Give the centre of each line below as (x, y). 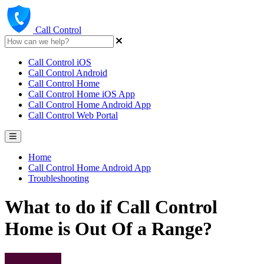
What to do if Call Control (111, 207)
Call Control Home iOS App (82, 94)
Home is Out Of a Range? (108, 229)
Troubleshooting (59, 178)
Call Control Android (68, 73)
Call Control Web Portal (73, 115)
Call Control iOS (60, 62)
